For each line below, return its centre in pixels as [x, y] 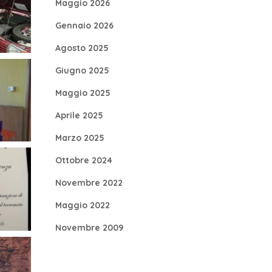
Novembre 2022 [89, 183]
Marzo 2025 [80, 138]
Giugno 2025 [82, 70]
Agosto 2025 [82, 48]
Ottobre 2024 [84, 160]
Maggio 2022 [83, 205]
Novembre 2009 [89, 228]
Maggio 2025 [83, 93]
